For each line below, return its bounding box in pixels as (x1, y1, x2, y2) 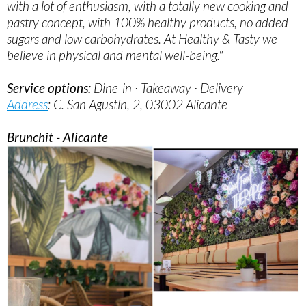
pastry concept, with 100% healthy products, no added (7, 14, 288, 31)
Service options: (7, 80, 91, 96)
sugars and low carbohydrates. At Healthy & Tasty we (7, 31, 277, 47)
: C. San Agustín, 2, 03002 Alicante (48, 96, 227, 113)
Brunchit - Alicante (7, 129, 108, 145)
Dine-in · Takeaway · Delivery (91, 80, 243, 96)
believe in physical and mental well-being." (7, 47, 223, 64)
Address (7, 96, 48, 113)
